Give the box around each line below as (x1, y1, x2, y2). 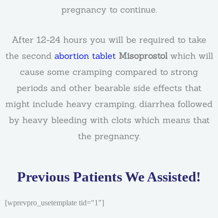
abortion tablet (51, 50, 116, 61)
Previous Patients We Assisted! (17, 168, 201, 184)
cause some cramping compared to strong (20, 66, 198, 77)
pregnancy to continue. (61, 3, 157, 15)
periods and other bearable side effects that (17, 82, 201, 93)
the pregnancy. (77, 130, 141, 142)
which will (167, 50, 213, 61)
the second (5, 50, 52, 61)
